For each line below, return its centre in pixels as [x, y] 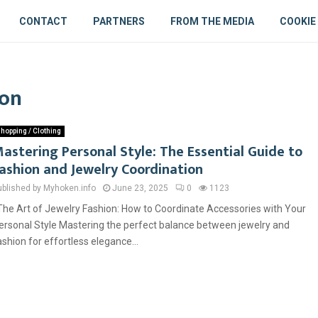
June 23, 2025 [140, 188]
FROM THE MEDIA [213, 21]
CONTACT [44, 21]
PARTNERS [119, 21]
